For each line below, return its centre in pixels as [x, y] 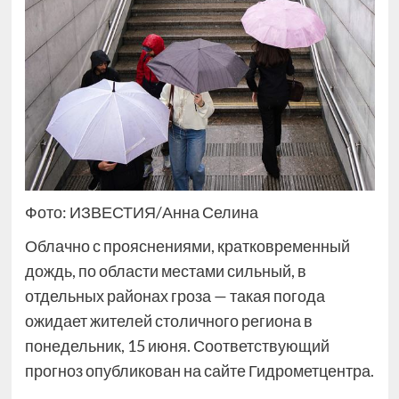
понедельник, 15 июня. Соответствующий [177, 346]
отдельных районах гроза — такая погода [175, 296]
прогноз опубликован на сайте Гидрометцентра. [199, 371]
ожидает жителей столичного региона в [168, 321]
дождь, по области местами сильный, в [165, 271]
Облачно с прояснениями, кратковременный [187, 246]
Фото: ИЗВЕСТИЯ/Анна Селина [141, 212]
